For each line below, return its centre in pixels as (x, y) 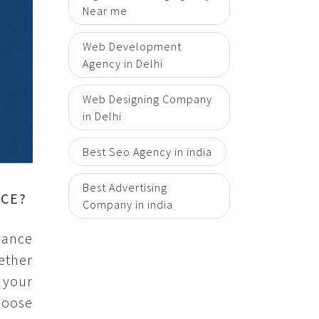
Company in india (128, 204)
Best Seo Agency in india (147, 152)
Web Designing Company (147, 99)
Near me (105, 11)
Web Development (132, 46)
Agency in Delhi (123, 63)
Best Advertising (125, 187)
